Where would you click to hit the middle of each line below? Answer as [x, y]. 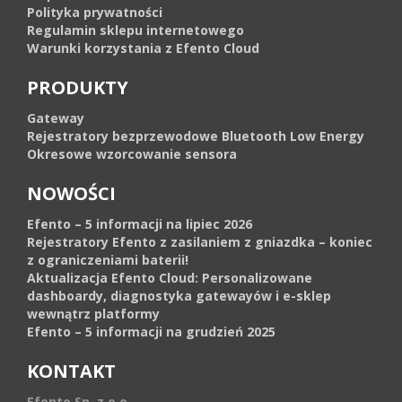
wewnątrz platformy [93, 314]
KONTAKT [71, 371]
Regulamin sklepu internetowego [135, 30]
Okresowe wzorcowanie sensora [132, 154]
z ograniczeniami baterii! [108, 260]
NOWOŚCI [71, 193]
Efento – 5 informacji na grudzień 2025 [151, 332]
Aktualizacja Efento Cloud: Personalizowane [170, 278]
